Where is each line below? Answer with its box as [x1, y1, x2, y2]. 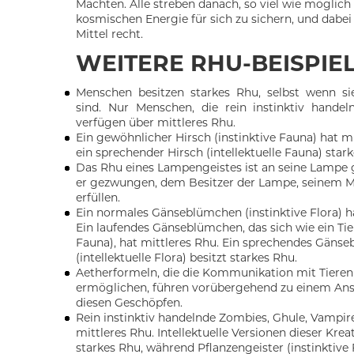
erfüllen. [76, 190, 121, 205]
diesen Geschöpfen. [76, 296, 183, 311]
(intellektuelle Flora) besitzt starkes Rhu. [76, 250, 298, 265]
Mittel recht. [76, 27, 144, 42]
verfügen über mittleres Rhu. [76, 115, 236, 130]
